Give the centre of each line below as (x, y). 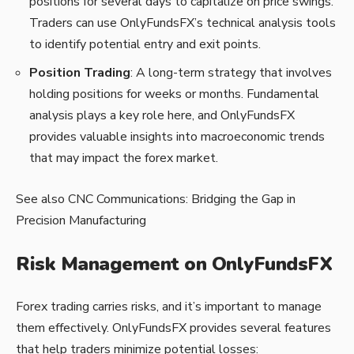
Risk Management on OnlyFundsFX (174, 264)
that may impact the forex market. (124, 158)
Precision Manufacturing (81, 221)
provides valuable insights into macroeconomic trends (177, 136)
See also (40, 200)
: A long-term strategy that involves (231, 72)
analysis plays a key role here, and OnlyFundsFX (162, 115)
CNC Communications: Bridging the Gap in (182, 200)
